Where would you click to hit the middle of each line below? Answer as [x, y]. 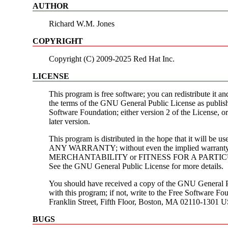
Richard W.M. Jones [82, 23]
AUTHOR [51, 6]
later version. [69, 121]
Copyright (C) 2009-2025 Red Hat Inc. [112, 59]
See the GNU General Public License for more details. [136, 166]
